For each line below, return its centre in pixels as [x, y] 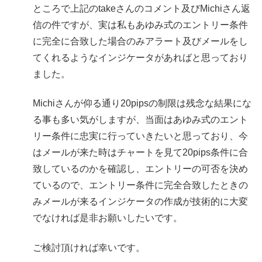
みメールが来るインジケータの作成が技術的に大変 [140, 202]
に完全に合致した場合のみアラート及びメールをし [140, 41]
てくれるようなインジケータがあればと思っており [140, 57]
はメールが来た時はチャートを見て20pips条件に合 [140, 153]
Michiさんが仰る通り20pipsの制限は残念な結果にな [142, 104]
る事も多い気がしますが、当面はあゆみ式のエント [140, 120]
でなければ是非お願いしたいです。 [108, 218]
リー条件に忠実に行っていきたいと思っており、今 [140, 136]
